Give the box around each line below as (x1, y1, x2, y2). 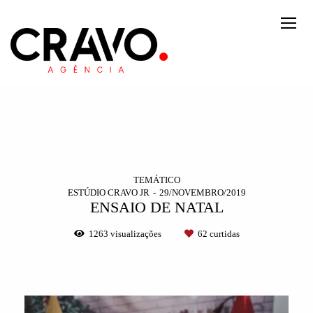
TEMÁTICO (133, 175, 180, 186)
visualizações (108, 228, 163, 240)
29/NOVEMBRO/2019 (159, 187, 246, 198)
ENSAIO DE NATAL (89, 199, 224, 217)
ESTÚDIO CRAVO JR (67, 187, 150, 198)
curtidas (207, 228, 240, 240)
